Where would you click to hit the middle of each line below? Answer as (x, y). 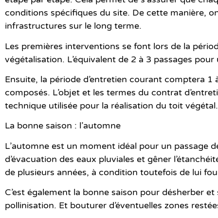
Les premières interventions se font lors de (94, 46)
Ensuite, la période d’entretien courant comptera (106, 80)
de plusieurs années (46, 172)
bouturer (88, 206)
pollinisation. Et (37, 206)
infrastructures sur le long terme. (73, 26)
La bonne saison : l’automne (63, 126)
